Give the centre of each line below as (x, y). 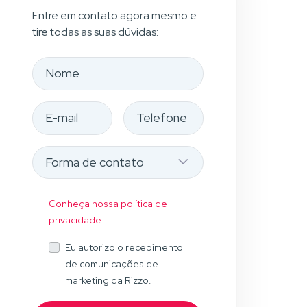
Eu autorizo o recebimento (124, 248)
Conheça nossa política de (108, 204)
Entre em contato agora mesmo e (114, 15)
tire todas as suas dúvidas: (95, 32)
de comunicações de (112, 264)
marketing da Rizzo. (108, 281)
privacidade (75, 220)
